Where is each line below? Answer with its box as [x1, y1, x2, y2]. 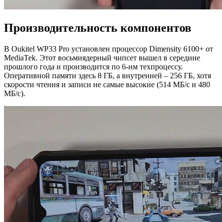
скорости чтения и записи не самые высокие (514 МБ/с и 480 [4, 80, 210, 89]
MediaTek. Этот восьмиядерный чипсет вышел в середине [4, 53, 200, 62]
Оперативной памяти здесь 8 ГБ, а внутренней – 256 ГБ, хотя [4, 71, 211, 80]
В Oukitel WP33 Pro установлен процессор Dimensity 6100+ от [4, 44, 213, 53]
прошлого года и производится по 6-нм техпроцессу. [4, 62, 183, 71]
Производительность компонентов [4, 21, 191, 34]
